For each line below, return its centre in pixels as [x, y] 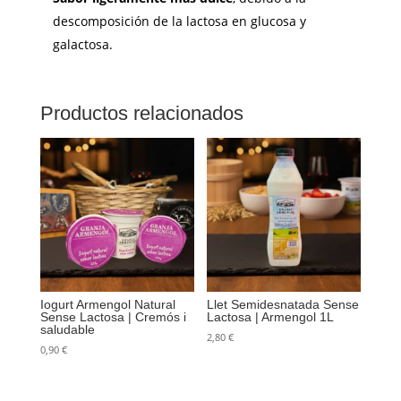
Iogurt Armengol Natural [107, 304]
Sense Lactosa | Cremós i [113, 316]
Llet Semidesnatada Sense [283, 304]
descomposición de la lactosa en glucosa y [179, 21]
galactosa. [82, 44]
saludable [67, 329]
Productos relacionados [141, 113]
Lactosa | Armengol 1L [271, 316]
